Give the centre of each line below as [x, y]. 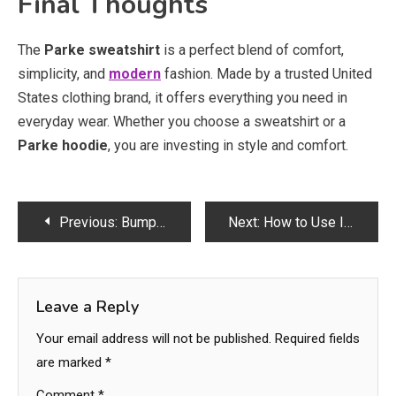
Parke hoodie [63, 145]
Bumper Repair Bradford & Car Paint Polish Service [139, 222]
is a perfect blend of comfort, [252, 50]
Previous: [88, 222]
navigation [82, 260]
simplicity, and [63, 74]
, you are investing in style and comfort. [228, 145]
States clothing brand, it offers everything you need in [183, 98]
